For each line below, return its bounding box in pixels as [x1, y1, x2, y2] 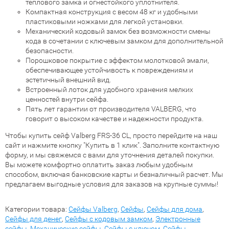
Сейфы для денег [5, 214, 62, 223]
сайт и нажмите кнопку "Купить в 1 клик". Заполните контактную [5, 141, 219, 149]
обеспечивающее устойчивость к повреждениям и [26, 65, 193, 74]
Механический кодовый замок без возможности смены [26, 27, 211, 35]
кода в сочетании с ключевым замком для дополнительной [26, 36, 223, 45]
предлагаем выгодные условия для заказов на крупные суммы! [5, 179, 218, 188]
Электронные [155, 214, 200, 223]
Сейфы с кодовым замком [65, 214, 152, 223]
